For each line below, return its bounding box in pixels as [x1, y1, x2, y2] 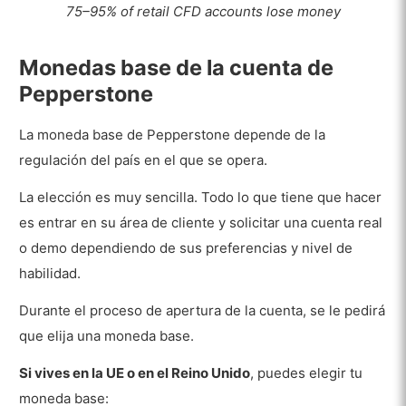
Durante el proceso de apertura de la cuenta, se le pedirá [19, 301, 386, 319]
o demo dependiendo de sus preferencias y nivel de [19, 239, 353, 257]
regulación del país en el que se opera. [19, 151, 268, 169]
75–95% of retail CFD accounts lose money [65, 2, 341, 20]
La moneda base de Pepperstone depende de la [19, 126, 326, 144]
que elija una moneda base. [19, 326, 195, 344]
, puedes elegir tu [250, 363, 363, 382]
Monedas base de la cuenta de [19, 54, 334, 82]
